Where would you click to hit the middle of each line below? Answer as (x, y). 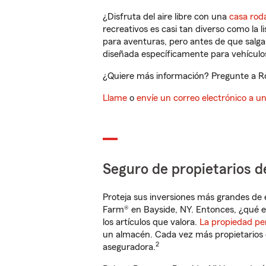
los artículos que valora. (151, 222)
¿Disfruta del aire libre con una (166, 17)
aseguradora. (129, 247)
